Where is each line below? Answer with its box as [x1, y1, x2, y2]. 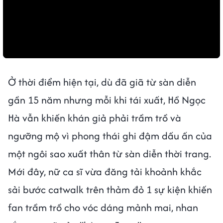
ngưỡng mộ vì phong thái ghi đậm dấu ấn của [8, 128, 212, 143]
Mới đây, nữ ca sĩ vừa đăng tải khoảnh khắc [8, 164, 202, 179]
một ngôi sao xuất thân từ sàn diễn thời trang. [8, 146, 211, 161]
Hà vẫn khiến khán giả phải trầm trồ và [8, 111, 181, 125]
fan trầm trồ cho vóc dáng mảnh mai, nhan [8, 200, 198, 215]
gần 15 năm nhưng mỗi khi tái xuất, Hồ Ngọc [8, 93, 206, 108]
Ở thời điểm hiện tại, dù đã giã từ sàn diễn [8, 75, 196, 90]
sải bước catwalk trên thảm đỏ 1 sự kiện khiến [8, 182, 212, 197]
